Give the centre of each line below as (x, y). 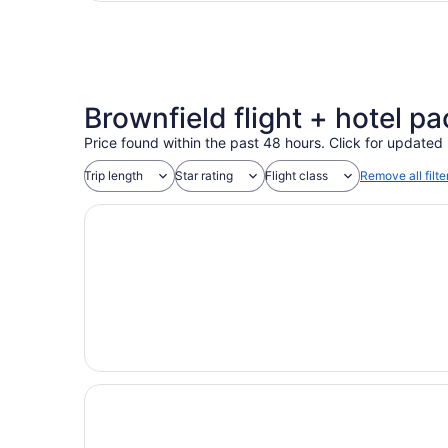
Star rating (204, 175)
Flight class (296, 175)
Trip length (113, 175)
